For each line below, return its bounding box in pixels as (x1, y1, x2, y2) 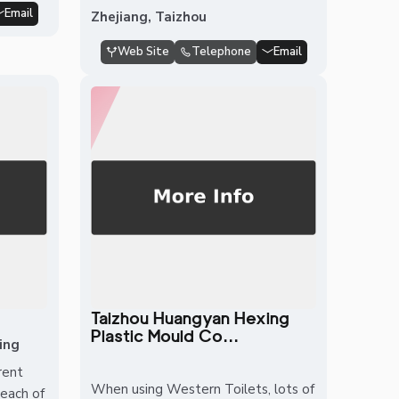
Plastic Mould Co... (91, 325, 240, 346)
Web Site (117, 43, 169, 60)
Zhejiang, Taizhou (91, 7, 208, 26)
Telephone (191, 43, 251, 60)
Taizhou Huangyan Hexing (91, 307, 290, 328)
